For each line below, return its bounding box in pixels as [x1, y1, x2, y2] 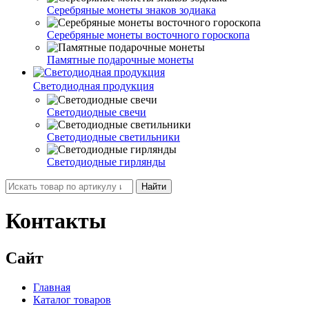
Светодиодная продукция [33, 79, 154, 92]
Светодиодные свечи [47, 106, 146, 118]
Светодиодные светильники [47, 130, 180, 143]
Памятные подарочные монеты [47, 53, 194, 66]
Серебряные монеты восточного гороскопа [47, 28, 250, 41]
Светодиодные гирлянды [47, 155, 166, 168]
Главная [33, 281, 70, 293]
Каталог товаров [33, 293, 111, 306]
